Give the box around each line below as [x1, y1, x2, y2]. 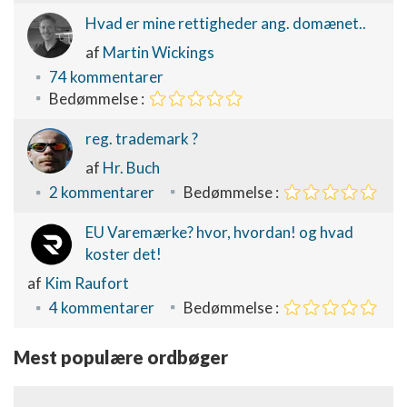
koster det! [85, 244, 162, 263]
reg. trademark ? [85, 129, 198, 148]
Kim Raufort [45, 273, 129, 293]
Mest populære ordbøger [14, 346, 228, 368]
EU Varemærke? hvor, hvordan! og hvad [85, 223, 353, 242]
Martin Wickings [103, 43, 214, 62]
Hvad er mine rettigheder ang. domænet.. [85, 14, 366, 33]
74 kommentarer [49, 67, 164, 86]
